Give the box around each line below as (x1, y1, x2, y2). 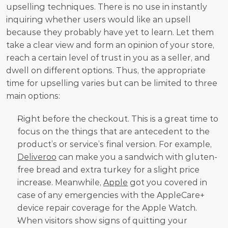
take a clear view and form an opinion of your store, (6, 40, 214, 50)
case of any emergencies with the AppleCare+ (17, 190, 205, 200)
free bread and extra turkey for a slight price (17, 164, 199, 175)
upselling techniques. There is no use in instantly (6, 2, 207, 12)
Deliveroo (17, 152, 56, 162)
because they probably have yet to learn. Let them (6, 27, 214, 37)
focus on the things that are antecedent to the (17, 126, 210, 136)
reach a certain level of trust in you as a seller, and (6, 52, 210, 63)
